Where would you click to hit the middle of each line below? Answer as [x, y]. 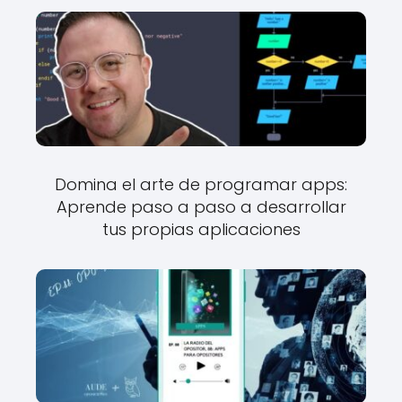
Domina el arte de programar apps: [201, 184]
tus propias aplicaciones [201, 229]
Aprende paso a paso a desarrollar [201, 207]
